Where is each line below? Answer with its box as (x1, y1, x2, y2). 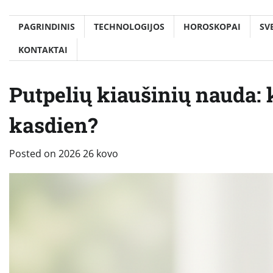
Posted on (9, 146, 58, 160)
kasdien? (9, 111, 97, 138)
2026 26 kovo (58, 146, 118, 160)
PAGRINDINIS (18, 20, 75, 32)
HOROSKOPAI (183, 20, 241, 32)
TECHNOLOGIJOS (94, 20, 165, 32)
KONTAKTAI (18, 43, 68, 55)
